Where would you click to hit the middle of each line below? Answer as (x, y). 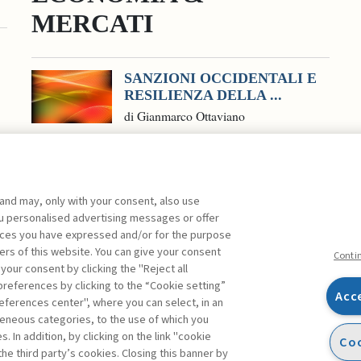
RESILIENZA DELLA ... (203, 95)
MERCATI (92, 23)
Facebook (137, 312)
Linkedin (211, 312)
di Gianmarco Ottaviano (185, 115)
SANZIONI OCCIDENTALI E (220, 78)
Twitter (165, 312)
